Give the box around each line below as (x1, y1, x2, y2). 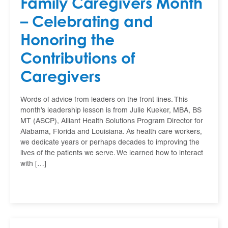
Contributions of (20, 48, 135, 67)
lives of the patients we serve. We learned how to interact (20, 150, 203, 157)
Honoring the (20, 30, 115, 49)
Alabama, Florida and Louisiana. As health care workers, (20, 128, 202, 135)
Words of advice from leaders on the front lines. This (20, 96, 188, 103)
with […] (20, 160, 46, 167)
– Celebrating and (20, 11, 153, 31)
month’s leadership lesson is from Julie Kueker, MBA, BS (20, 107, 202, 114)
